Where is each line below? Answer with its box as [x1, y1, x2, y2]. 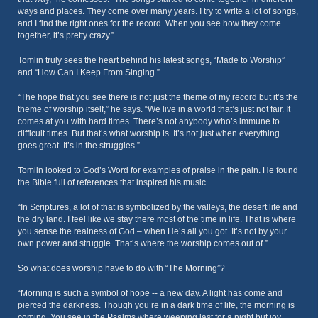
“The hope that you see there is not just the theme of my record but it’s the [18, 92, 298, 102]
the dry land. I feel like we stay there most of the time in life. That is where [18, 214, 296, 224]
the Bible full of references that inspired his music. [18, 177, 208, 187]
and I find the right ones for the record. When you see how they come [18, 18, 281, 28]
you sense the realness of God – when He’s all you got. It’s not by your [18, 226, 287, 236]
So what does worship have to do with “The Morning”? [18, 263, 225, 273]
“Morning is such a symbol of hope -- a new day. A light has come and [18, 288, 283, 298]
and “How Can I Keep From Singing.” [18, 67, 160, 77]
